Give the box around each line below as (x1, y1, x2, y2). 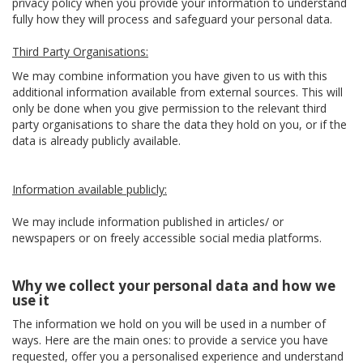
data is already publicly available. (12, 133, 181, 148)
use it (12, 291, 49, 310)
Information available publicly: (12, 181, 167, 197)
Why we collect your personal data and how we (12, 276, 335, 295)
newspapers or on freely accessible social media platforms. (12, 230, 322, 246)
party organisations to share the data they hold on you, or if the (12, 117, 347, 132)
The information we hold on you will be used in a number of (12, 316, 326, 331)
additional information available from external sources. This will (12, 84, 343, 100)
